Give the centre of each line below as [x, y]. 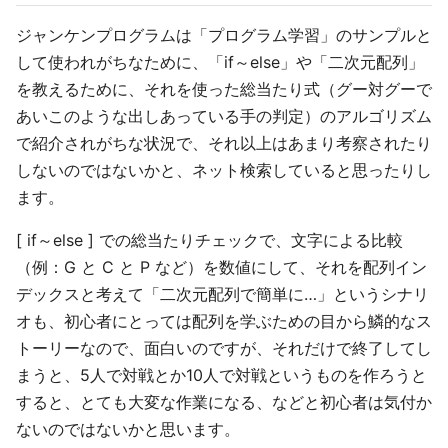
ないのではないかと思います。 [128, 429]
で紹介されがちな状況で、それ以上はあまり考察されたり [224, 143]
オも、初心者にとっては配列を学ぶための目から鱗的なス [224, 321]
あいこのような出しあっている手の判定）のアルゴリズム [224, 116]
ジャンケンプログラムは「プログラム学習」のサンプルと [224, 35]
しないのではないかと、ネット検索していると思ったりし [224, 170]
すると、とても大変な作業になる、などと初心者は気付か [224, 402]
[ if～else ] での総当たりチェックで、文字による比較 [209, 240]
